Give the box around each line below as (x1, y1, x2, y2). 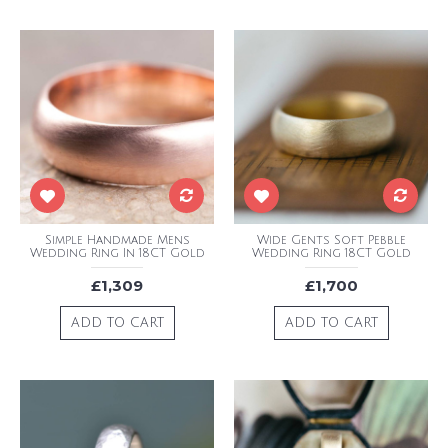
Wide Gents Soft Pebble (256, 234, 406, 247)
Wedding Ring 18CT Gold (251, 247, 411, 260)
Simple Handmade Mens (44, 234, 190, 247)
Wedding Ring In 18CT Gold (29, 247, 205, 260)
